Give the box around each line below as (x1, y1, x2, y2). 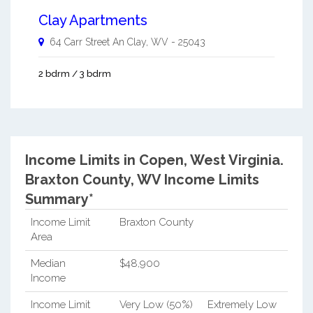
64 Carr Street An (50, 36, 124, 48)
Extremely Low (207, 298, 277, 312)
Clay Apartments (38, 11, 147, 29)
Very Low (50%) (119, 298, 193, 312)
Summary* (24, 191, 94, 208)
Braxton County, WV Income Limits (24, 171, 259, 189)
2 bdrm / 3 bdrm (38, 68, 111, 79)
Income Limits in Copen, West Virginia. (24, 152, 284, 169)
